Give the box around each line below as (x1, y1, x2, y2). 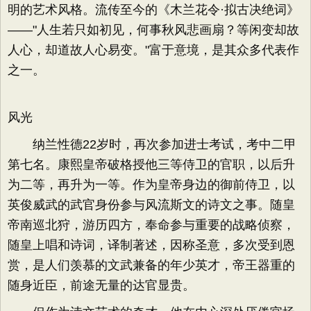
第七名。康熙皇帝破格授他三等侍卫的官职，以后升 (8, 158, 295, 171)
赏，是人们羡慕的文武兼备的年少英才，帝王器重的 (8, 258, 295, 272)
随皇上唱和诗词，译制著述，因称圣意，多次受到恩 (8, 238, 295, 252)
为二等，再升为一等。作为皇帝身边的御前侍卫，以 (8, 178, 295, 192)
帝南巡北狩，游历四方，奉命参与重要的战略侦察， (8, 218, 295, 232)
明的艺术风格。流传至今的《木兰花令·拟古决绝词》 (8, 3, 299, 17)
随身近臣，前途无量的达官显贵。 (8, 278, 195, 292)
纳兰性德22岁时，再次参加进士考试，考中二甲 (8, 137, 296, 151)
